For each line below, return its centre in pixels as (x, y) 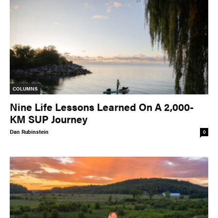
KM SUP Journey (49, 118)
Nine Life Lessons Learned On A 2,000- (102, 106)
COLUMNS (25, 88)
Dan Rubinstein (29, 131)
